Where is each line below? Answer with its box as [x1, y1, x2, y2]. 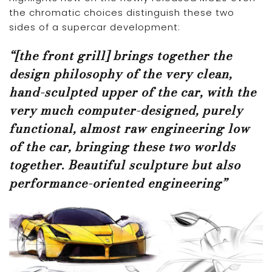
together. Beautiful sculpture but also [9, 155, 240, 174]
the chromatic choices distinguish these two [9, 6, 234, 19]
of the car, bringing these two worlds [9, 137, 236, 156]
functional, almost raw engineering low [9, 119, 250, 138]
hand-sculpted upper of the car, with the [9, 83, 256, 101]
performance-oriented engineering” [9, 174, 227, 192]
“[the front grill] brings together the [9, 46, 232, 65]
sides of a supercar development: [9, 21, 180, 33]
